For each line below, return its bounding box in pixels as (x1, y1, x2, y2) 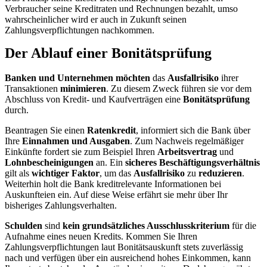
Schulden (5, 221, 42, 231)
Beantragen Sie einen (5, 125, 87, 136)
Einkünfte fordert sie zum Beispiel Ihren (5, 147, 157, 157)
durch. (5, 105, 29, 116)
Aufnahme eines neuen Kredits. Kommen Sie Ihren (5, 231, 197, 242)
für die (229, 221, 256, 231)
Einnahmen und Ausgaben (22, 136, 130, 147)
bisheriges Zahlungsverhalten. (5, 200, 117, 211)
